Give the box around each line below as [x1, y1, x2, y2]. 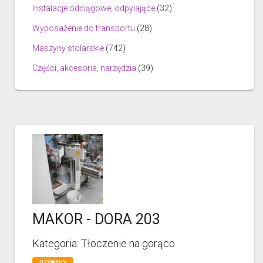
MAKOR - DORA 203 [32, 210, 160, 228]
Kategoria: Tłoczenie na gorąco [32, 237, 175, 249]
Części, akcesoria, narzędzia [32, 63, 136, 73]
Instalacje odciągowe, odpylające [32, 3, 155, 13]
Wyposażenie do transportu [32, 23, 135, 33]
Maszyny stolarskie [32, 43, 104, 53]
